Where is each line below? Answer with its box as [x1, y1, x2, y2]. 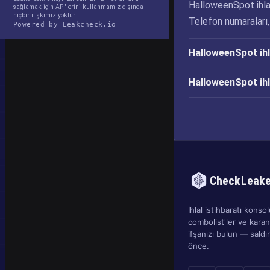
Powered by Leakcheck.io [13, 20, 116, 28]
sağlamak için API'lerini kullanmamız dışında [13, 3, 143, 11]
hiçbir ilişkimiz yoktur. [13, 11, 77, 19]
